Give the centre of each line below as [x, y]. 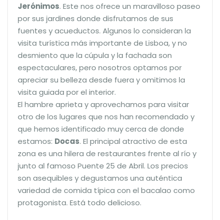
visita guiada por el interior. [67, 92]
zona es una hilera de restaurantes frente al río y [107, 153]
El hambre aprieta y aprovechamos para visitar [103, 104]
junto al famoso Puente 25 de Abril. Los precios [103, 165]
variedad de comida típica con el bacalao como [106, 190]
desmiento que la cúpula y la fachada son [95, 55]
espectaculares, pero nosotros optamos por [100, 67]
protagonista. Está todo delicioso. [80, 202]
